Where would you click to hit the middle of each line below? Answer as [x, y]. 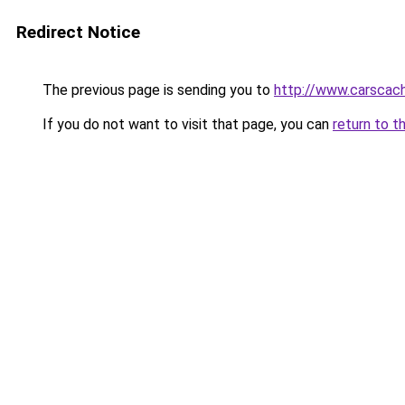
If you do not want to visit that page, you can [186, 124]
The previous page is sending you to [156, 90]
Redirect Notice [78, 32]
